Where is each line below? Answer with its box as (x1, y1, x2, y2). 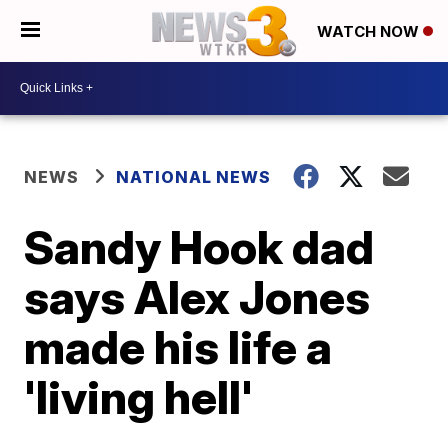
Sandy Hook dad (24, 218, 375, 275)
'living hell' (24, 368, 254, 425)
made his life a (24, 318, 333, 375)
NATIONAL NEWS (116, 166, 272, 187)
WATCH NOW (317, 22, 423, 42)
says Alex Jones (24, 268, 371, 325)
